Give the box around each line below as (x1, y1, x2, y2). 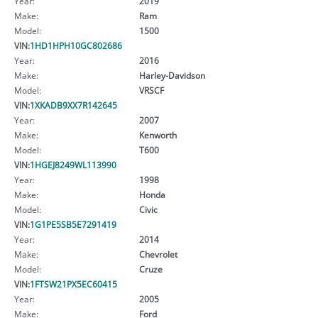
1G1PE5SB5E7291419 (30, 218, 116, 230)
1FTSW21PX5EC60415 (30, 278, 117, 290)
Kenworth (138, 128, 177, 141)
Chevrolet (138, 248, 177, 260)
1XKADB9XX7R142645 (30, 99, 117, 111)
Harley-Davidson (138, 69, 205, 81)
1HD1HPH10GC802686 (30, 39, 122, 51)
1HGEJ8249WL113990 (30, 158, 116, 170)
